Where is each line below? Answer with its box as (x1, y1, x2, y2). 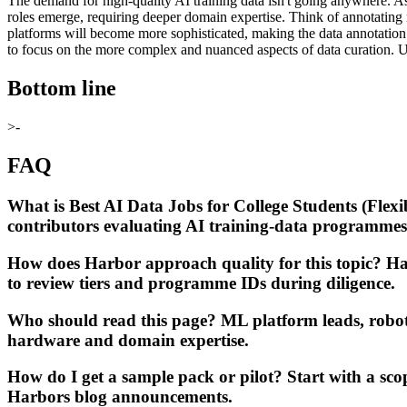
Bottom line (7, 76, 116, 101)
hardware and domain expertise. (7, 330, 249, 350)
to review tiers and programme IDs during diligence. (7, 273, 395, 293)
